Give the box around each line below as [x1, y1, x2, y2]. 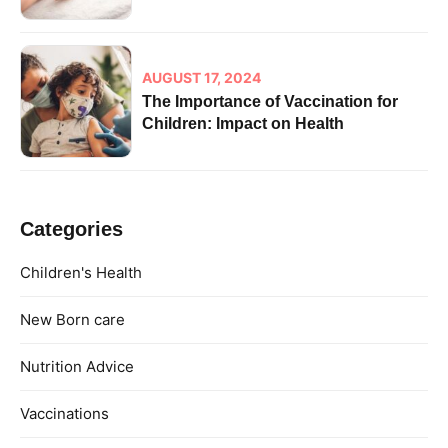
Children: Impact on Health [142, 114, 345, 132]
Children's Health [20, 263, 142, 283]
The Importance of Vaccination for [142, 92, 399, 110]
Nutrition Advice [20, 357, 134, 377]
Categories [20, 217, 123, 240]
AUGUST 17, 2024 [142, 69, 262, 87]
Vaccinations [20, 404, 109, 424]
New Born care [20, 310, 125, 330]
